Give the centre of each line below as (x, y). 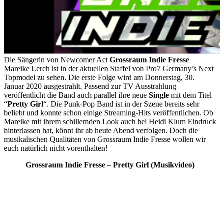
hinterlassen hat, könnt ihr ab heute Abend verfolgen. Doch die (101, 130)
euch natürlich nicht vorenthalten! (56, 148)
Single (159, 95)
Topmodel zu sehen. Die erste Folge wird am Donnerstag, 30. (99, 77)
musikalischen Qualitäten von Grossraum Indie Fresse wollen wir (105, 139)
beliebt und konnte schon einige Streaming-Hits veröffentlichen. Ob (109, 112)
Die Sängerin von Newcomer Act (57, 59)
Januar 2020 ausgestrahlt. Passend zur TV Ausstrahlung (90, 86)
